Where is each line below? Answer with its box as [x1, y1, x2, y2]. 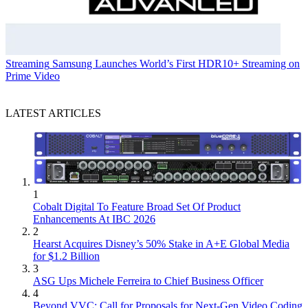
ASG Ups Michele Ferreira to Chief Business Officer [33, 274, 263, 287]
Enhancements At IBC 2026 [33, 212, 155, 225]
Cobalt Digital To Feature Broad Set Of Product [33, 200, 241, 212]
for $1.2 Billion [33, 250, 100, 262]
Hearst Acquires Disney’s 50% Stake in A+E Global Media [33, 237, 289, 250]
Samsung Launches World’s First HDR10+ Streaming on [52, 57, 300, 69]
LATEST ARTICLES [5, 107, 101, 119]
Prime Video [5, 69, 60, 82]
